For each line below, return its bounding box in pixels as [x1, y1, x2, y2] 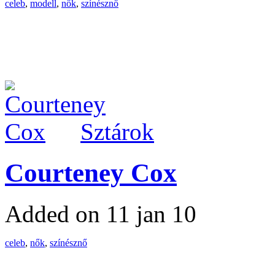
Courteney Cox [5, 158, 177, 187]
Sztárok [80, 118, 154, 145]
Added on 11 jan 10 [5, 200, 196, 227]
